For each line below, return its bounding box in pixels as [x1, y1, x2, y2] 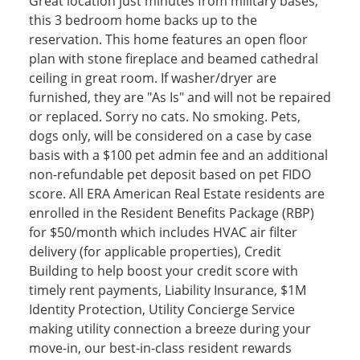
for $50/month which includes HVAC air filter [28, 223, 297, 241]
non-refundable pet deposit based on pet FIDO [28, 166, 311, 183]
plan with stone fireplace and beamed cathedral [28, 50, 318, 67]
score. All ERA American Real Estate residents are [28, 185, 325, 202]
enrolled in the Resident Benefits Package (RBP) [28, 204, 314, 222]
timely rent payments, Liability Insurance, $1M [28, 281, 306, 299]
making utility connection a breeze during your [28, 320, 311, 337]
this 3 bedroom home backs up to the [28, 11, 257, 29]
